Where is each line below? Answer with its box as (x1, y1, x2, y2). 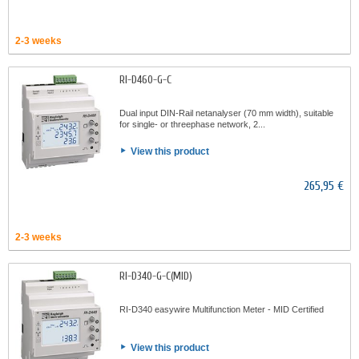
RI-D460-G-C (119, 73, 171, 87)
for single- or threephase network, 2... (119, 119, 265, 129)
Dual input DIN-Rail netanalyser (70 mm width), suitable (119, 108, 333, 118)
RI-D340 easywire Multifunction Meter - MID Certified (119, 305, 324, 314)
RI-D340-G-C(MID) (119, 269, 192, 283)
